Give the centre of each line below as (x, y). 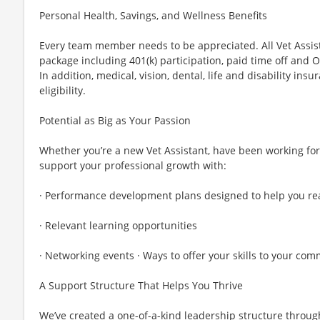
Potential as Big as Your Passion (115, 120)
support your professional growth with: (133, 165)
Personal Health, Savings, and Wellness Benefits (153, 15)
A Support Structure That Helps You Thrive (141, 285)
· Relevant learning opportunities (118, 225)
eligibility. (62, 90)
